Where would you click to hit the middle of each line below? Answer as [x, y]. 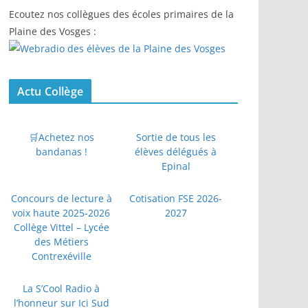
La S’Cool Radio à [62, 288]
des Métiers [61, 242]
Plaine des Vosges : [53, 31]
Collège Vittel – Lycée [61, 227]
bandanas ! [61, 152]
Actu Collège [50, 91]
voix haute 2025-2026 [62, 213]
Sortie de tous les [176, 137]
